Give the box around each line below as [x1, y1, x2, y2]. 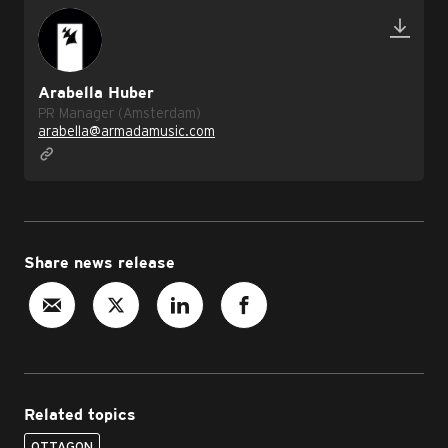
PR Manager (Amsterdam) [38, 105, 201, 121]
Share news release [24, 256, 175, 271]
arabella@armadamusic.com [38, 123, 215, 139]
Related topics [24, 408, 136, 423]
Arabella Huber [38, 86, 154, 101]
